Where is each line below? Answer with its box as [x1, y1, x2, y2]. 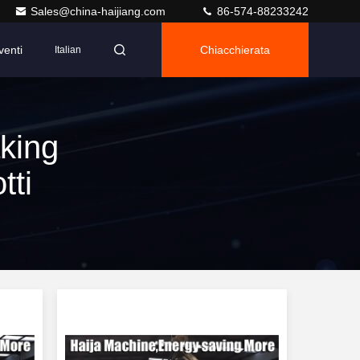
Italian [55, 44, 81, 55]
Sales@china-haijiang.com [31, 5, 169, 18]
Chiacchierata [200, 43, 270, 56]
